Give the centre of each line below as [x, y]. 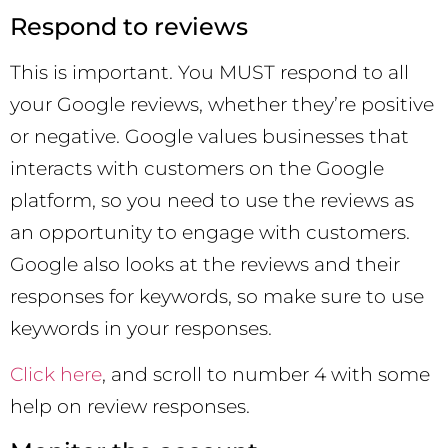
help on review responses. [130, 407]
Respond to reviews [129, 26]
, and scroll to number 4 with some [266, 375]
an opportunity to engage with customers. [210, 232]
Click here [56, 375]
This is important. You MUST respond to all [209, 72]
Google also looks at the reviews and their [205, 264]
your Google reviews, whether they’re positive [222, 104]
